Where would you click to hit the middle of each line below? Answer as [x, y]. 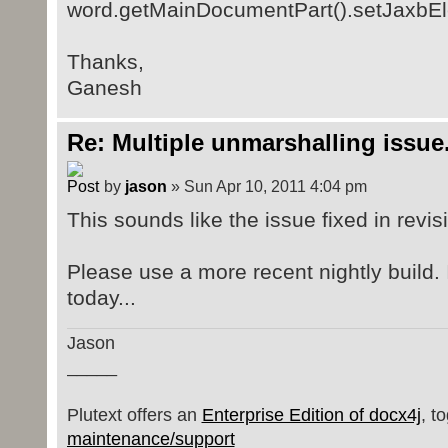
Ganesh [104, 88]
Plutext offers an [134, 415]
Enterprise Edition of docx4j [311, 415]
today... [101, 297]
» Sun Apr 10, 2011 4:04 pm [266, 185]
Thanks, [105, 62]
